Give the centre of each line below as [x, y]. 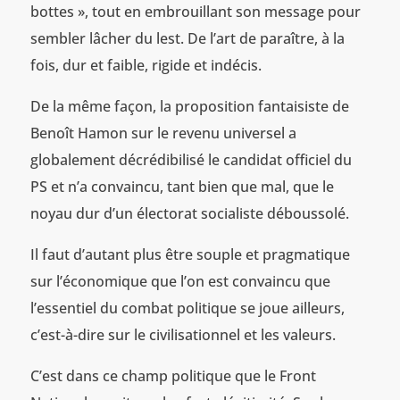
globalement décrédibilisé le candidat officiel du [191, 159]
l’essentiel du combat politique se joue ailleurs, [187, 308]
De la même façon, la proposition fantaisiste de [189, 106]
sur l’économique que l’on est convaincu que [180, 281]
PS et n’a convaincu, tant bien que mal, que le [182, 186]
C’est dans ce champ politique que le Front [173, 375]
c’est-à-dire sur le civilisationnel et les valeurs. [183, 334]
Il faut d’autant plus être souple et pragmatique [190, 254]
